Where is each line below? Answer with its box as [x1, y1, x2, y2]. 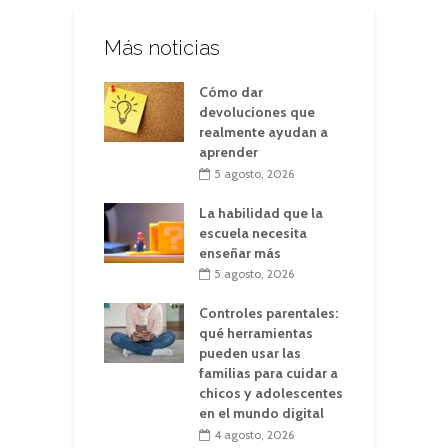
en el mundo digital [199, 404, 324, 423]
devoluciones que [199, 103, 315, 121]
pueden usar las [199, 344, 301, 363]
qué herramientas [199, 324, 313, 343]
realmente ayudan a [199, 123, 328, 141]
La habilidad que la [199, 203, 323, 222]
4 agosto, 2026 [214, 426, 294, 442]
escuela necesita [199, 223, 307, 242]
